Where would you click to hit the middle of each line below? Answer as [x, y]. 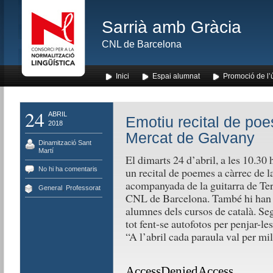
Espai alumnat [176, 76]
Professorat [83, 187]
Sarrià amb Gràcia [171, 27]
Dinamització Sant [65, 142]
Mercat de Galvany [190, 138]
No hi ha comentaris [68, 169]
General [50, 187]
